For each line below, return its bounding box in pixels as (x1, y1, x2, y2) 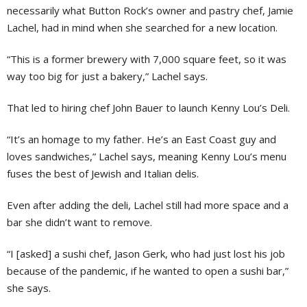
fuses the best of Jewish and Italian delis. (7, 167, 199, 180)
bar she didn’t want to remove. (7, 215, 155, 229)
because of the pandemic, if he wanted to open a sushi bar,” (7, 264, 288, 278)
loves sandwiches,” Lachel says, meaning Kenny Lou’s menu (7, 149, 286, 163)
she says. (7, 281, 53, 295)
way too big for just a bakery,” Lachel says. (7, 69, 210, 83)
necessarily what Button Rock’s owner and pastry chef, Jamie (7, 3, 293, 17)
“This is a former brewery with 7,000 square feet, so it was (7, 52, 286, 66)
